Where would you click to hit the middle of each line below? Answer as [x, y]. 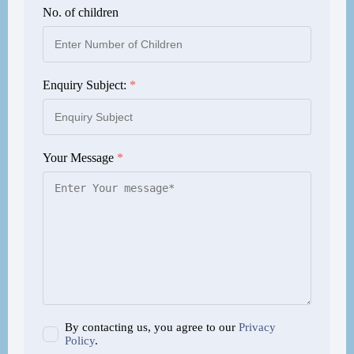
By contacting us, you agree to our [152, 327]
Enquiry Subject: [86, 85]
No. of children [81, 12]
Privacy [257, 327]
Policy [80, 341]
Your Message [80, 158]
